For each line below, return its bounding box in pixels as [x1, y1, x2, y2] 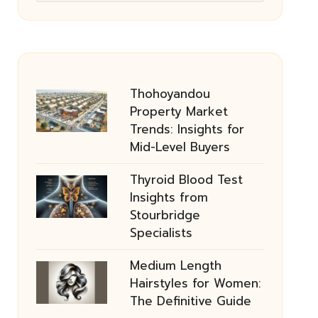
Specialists [129, 224, 192, 242]
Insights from [129, 188, 208, 207]
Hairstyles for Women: [129, 274, 261, 292]
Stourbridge [129, 206, 200, 224]
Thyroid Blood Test [129, 170, 243, 189]
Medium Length [129, 256, 221, 275]
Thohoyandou [129, 84, 210, 103]
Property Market [129, 102, 228, 121]
